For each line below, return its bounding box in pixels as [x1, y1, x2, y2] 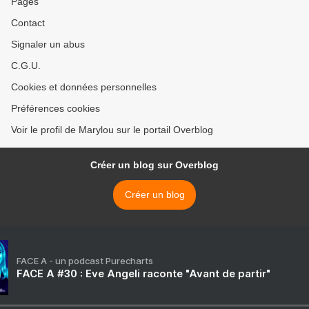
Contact [11, 17, 45, 28]
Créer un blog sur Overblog [90, 159, 219, 170]
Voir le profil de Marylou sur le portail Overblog [11, 124, 213, 135]
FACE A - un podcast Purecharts [17, 255, 153, 266]
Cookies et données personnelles [11, 81, 157, 92]
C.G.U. [11, 60, 41, 71]
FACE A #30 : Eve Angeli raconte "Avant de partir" [17, 267, 270, 280]
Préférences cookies [11, 103, 100, 114]
